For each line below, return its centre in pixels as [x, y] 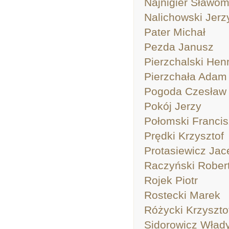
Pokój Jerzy [173, 106]
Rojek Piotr [171, 180]
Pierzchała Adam [186, 76]
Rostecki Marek [182, 195]
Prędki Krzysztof [184, 136]
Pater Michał [175, 32]
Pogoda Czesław [185, 91]
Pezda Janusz [179, 47]
